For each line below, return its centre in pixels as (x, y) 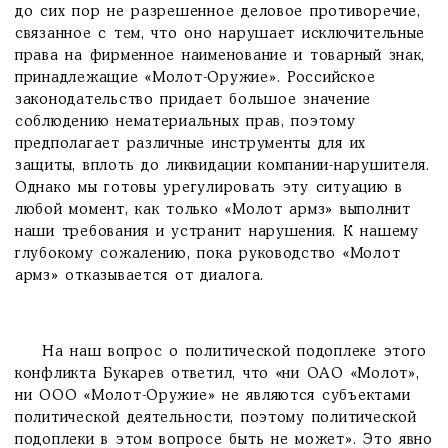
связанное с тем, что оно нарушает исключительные (220, 34)
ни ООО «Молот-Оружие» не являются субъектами (213, 396)
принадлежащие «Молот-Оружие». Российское (195, 78)
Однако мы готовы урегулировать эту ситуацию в (209, 188)
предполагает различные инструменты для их (191, 144)
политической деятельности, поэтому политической (216, 418)
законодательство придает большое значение (193, 100)
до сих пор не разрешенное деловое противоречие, (218, 12)
